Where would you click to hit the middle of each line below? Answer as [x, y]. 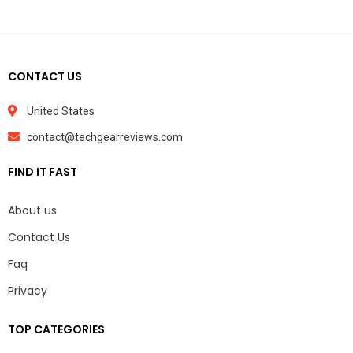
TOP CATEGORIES [56, 329]
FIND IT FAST [43, 171]
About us [32, 210]
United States [60, 111]
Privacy [28, 290]
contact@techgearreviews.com [104, 137]
